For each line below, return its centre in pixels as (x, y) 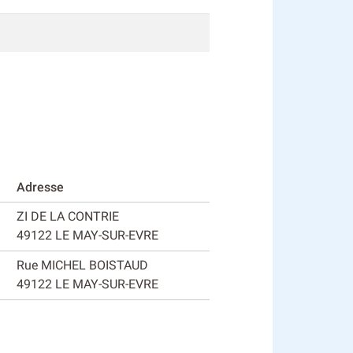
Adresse (40, 187)
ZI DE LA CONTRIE (68, 216)
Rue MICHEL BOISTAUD (82, 265)
